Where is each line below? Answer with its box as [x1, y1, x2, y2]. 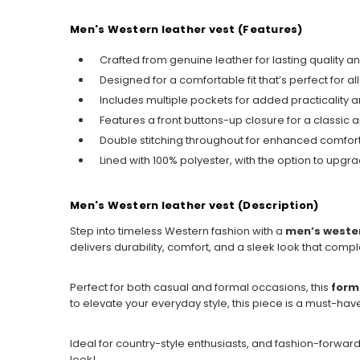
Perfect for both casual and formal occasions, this [70, 279, 331, 295]
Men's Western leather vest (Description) [70, 197, 319, 213]
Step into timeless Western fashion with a [70, 223, 285, 239]
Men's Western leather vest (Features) [70, 21, 303, 37]
